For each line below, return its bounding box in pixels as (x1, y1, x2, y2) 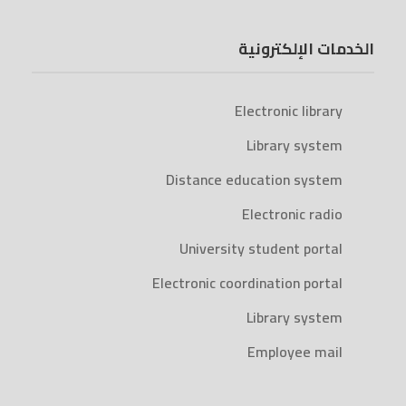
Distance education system (166, 166, 343, 194)
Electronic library (235, 97, 343, 125)
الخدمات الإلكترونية (238, 34, 374, 64)
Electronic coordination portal (152, 269, 343, 297)
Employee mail (247, 338, 343, 366)
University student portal (179, 235, 343, 263)
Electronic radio (242, 200, 343, 228)
